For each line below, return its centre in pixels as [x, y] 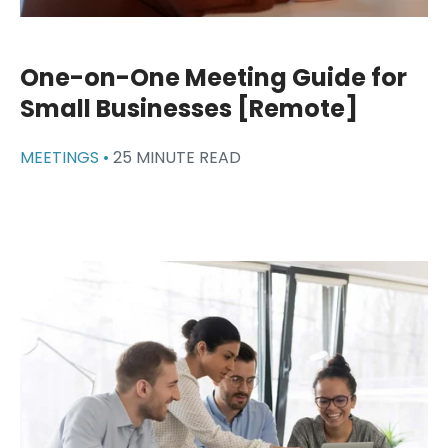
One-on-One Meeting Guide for [213, 77]
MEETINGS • [66, 157]
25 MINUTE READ [177, 157]
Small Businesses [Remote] [189, 108]
